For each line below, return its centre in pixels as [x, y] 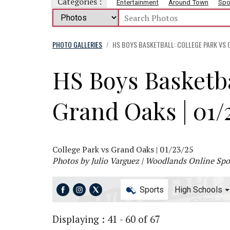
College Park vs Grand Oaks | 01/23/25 [123, 149]
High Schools [198, 189]
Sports [150, 189]
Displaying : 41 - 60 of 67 [106, 219]
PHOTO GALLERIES [77, 44]
